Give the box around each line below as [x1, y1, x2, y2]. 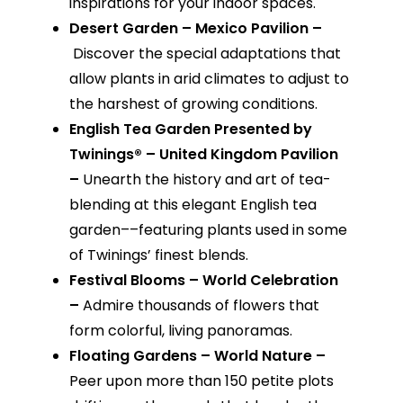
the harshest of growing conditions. [68, 94, 318, 115]
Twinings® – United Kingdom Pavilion [68, 144, 338, 166]
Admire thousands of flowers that [82, 295, 319, 317]
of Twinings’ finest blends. [68, 245, 248, 266]
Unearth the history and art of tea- [82, 169, 331, 191]
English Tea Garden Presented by [68, 119, 312, 140]
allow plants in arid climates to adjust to [68, 68, 349, 90]
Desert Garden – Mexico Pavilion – [68, 18, 322, 40]
